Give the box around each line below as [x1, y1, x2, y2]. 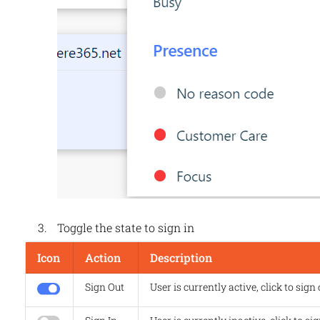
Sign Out [84, 280, 124, 294]
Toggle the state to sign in [56, 220, 194, 236]
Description [149, 250, 212, 266]
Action [84, 250, 121, 266]
